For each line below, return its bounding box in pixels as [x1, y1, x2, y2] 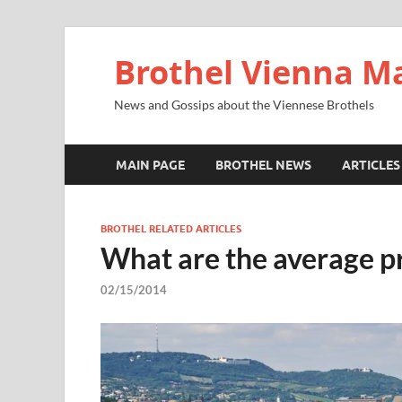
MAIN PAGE [116, 157, 185, 172]
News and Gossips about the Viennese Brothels [114, 97, 374, 112]
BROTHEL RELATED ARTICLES [100, 223, 241, 235]
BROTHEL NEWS [215, 157, 311, 172]
